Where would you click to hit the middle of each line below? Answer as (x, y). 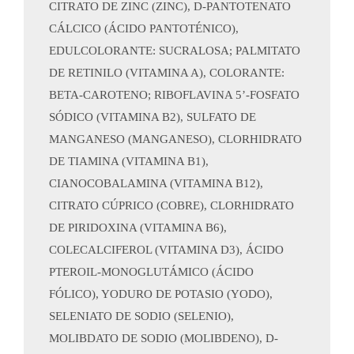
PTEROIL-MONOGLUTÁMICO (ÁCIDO (151, 272)
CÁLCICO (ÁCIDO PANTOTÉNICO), (144, 28)
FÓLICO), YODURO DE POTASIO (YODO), (161, 294)
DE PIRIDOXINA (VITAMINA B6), (138, 228)
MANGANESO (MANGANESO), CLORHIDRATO (175, 139)
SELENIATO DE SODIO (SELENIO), (141, 316)
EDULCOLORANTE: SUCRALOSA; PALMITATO (175, 51)
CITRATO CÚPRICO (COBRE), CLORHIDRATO (171, 205)
